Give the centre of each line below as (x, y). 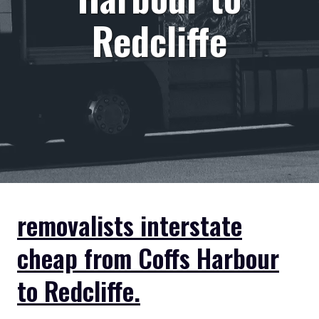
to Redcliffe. (79, 290)
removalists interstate (130, 225)
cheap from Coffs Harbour (148, 257)
